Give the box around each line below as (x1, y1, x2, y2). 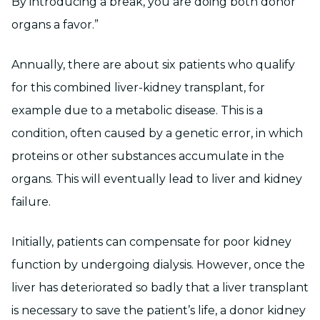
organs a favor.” (11, 18, 99, 31)
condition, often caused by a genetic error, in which (11, 126, 303, 140)
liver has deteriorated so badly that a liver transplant (11, 281, 309, 294)
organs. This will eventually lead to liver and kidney (11, 172, 302, 186)
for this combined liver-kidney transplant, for (11, 81, 265, 94)
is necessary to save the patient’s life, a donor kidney (11, 304, 306, 317)
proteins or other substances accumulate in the (11, 149, 284, 163)
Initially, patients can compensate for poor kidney (11, 235, 291, 249)
